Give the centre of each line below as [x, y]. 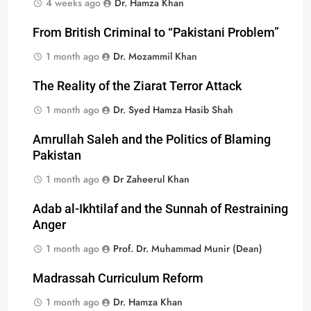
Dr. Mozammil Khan [155, 57]
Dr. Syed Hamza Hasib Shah [173, 110]
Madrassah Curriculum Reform [118, 279]
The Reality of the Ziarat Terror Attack [137, 86]
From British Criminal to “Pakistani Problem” [156, 33]
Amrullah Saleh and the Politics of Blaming [152, 140]
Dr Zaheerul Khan [151, 179]
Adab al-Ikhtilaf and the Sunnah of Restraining [160, 209]
